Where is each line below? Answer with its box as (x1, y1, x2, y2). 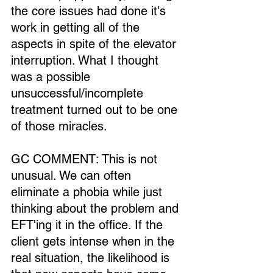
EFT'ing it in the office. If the (11, 218, 166, 232)
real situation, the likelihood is (11, 250, 173, 265)
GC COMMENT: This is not (11, 152, 161, 166)
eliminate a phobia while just (11, 185, 166, 199)
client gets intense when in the (11, 234, 178, 249)
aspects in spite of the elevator (11, 37, 180, 51)
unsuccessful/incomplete (11, 86, 147, 101)
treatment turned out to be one (11, 102, 181, 117)
